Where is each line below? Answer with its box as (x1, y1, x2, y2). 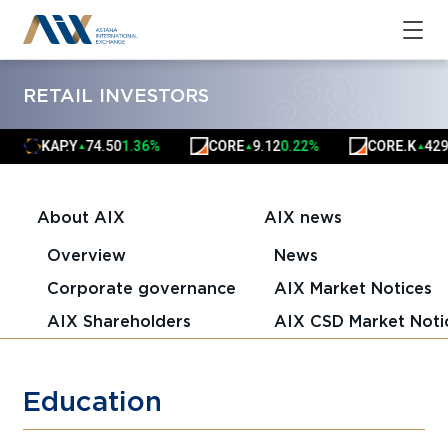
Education (23, 383, 163, 418)
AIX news (263, 207, 342, 228)
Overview (46, 244, 126, 265)
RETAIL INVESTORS (23, 83, 210, 106)
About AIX (36, 207, 125, 228)
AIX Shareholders (46, 310, 191, 331)
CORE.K (351, 138, 401, 155)
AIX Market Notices (273, 277, 432, 298)
